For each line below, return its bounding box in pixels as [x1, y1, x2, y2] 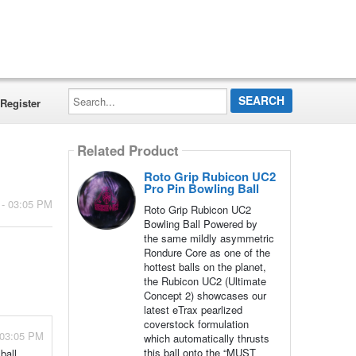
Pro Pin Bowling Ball [143, 180, 259, 197]
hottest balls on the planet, [143, 259, 266, 274]
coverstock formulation [143, 316, 249, 331]
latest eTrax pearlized [143, 302, 242, 317]
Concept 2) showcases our [143, 288, 266, 303]
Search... [67, 85, 110, 100]
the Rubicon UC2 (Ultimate [143, 273, 266, 288]
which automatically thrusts [143, 331, 269, 346]
